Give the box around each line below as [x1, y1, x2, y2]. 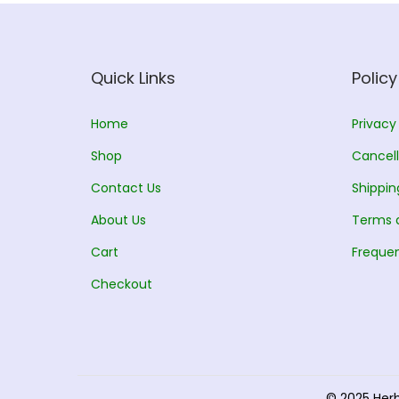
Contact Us [91, 178, 161, 197]
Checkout [91, 274, 152, 293]
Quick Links [91, 66, 175, 89]
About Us [91, 210, 146, 229]
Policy [351, 66, 397, 89]
